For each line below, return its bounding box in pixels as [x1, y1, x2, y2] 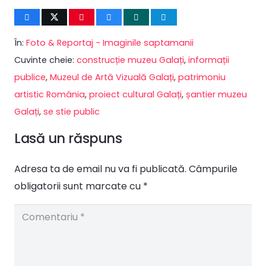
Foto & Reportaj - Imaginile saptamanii [26, 36, 194, 49]
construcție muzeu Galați [77, 53, 184, 66]
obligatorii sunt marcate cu [14, 179, 143, 193]
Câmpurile [189, 161, 237, 176]
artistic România [14, 88, 85, 100]
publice [14, 71, 46, 83]
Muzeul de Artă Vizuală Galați [50, 71, 174, 83]
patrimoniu [178, 71, 226, 83]
